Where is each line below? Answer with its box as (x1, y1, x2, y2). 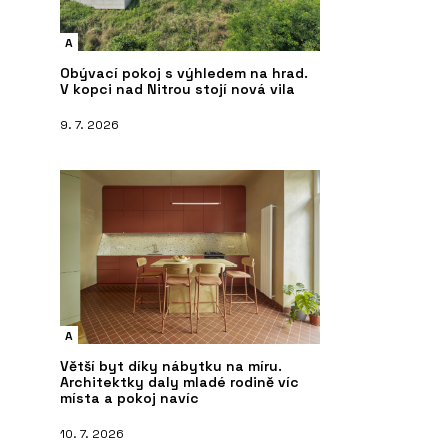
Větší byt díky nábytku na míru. (60, 356, 282, 375)
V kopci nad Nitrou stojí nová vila (60, 79, 295, 98)
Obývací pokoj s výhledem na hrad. (60, 63, 308, 82)
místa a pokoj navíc (60, 388, 199, 407)
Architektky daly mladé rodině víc (60, 372, 299, 391)
